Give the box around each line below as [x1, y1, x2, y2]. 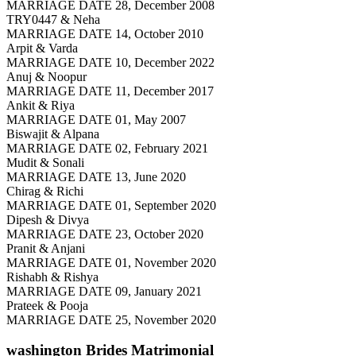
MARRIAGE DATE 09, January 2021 [6, 284, 202, 298]
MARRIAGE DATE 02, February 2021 [6, 141, 208, 155]
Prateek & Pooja [6, 298, 88, 312]
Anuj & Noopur [6, 69, 87, 83]
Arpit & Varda [6, 41, 78, 55]
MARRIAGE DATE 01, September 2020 [6, 198, 216, 212]
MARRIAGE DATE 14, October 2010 [6, 26, 203, 41]
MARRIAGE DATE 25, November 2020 [6, 312, 216, 327]
